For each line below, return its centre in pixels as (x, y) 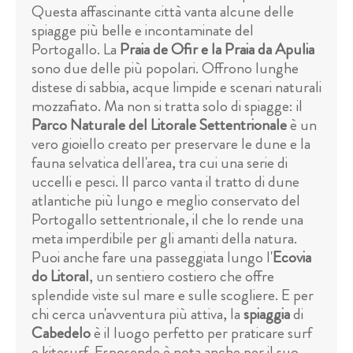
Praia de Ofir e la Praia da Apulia (217, 50)
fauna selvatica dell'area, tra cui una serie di (160, 163)
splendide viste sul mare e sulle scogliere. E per (173, 295)
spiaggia (267, 314)
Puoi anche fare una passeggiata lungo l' (152, 258)
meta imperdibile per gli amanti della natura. (164, 239)
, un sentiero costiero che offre (182, 277)
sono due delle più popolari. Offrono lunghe (165, 69)
